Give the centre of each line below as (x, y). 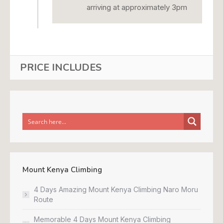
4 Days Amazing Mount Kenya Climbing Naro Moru (116, 189)
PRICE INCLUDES (61, 68)
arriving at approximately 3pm (137, 7)
